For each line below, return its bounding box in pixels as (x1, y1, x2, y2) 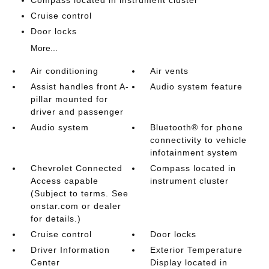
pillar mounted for (30, 94, 108, 104)
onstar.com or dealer (30, 201, 121, 211)
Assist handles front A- (30, 82, 129, 91)
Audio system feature (150, 82, 243, 91)
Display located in (150, 258, 228, 267)
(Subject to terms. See (30, 189, 128, 198)
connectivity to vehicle (150, 135, 247, 145)
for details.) (30, 214, 81, 223)
